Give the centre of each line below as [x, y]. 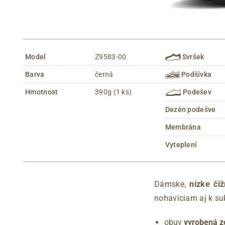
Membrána [183, 127]
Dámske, [172, 184]
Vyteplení [181, 144]
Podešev [196, 92]
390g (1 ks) [114, 92]
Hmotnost [42, 92]
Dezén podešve [190, 109]
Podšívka [196, 74]
